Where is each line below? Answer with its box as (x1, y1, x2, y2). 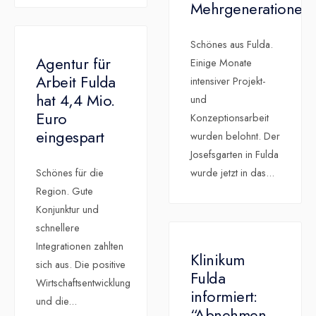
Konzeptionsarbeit (190, 111, 269, 126)
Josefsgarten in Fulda (190, 147, 279, 162)
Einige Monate (190, 56, 252, 71)
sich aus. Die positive (36, 257, 126, 272)
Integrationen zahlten (36, 239, 123, 254)
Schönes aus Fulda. (190, 37, 273, 52)
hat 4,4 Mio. (36, 89, 115, 112)
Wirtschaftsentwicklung (36, 276, 130, 291)
